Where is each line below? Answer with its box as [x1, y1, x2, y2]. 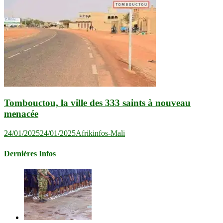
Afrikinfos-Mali [76, 129, 125, 138]
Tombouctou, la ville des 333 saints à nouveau [4, 98, 191, 109]
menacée [4, 109, 38, 119]
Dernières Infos [4, 149, 56, 158]
